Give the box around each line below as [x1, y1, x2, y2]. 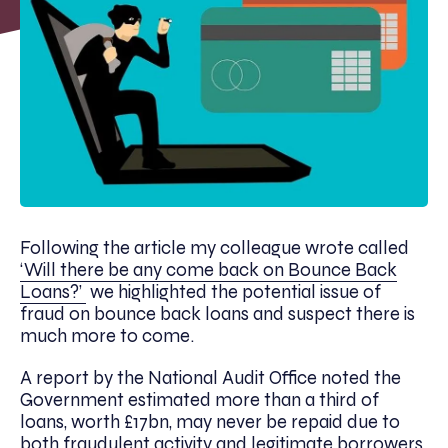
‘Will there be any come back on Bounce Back [20, 258, 397, 281]
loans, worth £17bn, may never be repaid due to [20, 410, 400, 433]
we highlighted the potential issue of [86, 280, 381, 303]
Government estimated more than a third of [20, 388, 379, 411]
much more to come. [20, 324, 194, 347]
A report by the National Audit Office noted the [20, 366, 401, 389]
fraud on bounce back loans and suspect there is [20, 302, 415, 325]
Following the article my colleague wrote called [20, 236, 409, 259]
